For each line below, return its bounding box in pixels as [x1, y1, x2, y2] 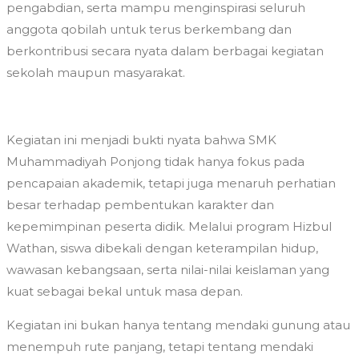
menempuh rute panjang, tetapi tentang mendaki [6, 339, 313, 355]
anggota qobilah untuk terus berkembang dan [6, 22, 292, 38]
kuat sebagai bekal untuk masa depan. [6, 284, 243, 300]
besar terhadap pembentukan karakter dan [6, 197, 274, 213]
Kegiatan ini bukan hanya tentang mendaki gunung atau [6, 317, 350, 333]
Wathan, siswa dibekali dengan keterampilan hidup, [6, 240, 318, 256]
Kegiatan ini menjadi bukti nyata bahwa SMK [6, 132, 276, 148]
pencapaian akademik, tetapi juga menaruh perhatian [6, 175, 336, 192]
